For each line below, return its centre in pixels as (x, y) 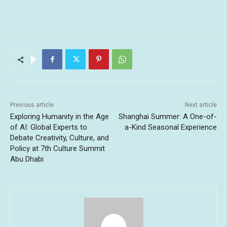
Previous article (32, 105)
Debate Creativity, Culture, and (60, 138)
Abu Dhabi (27, 159)
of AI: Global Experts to (49, 127)
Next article (201, 105)
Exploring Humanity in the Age (60, 117)
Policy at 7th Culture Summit (58, 149)
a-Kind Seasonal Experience (171, 127)
